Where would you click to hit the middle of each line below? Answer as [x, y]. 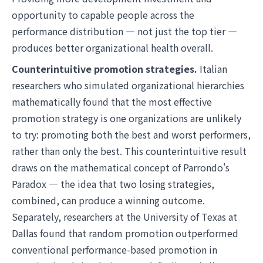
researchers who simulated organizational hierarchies [128, 85]
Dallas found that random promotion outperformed [125, 233]
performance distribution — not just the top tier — [124, 31]
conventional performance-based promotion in [114, 249]
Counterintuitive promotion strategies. [104, 69]
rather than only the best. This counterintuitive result [129, 151]
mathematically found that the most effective [112, 102]
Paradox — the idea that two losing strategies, [113, 184]
